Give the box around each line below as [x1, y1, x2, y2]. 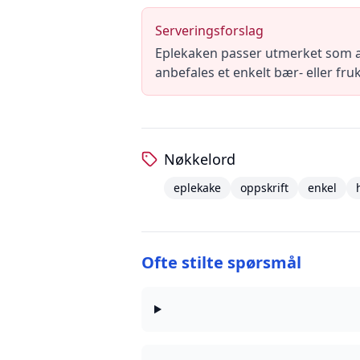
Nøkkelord [164, 149, 235, 169]
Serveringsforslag [155, 22, 264, 39]
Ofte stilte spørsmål [141, 252, 301, 273]
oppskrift [240, 180, 288, 195]
